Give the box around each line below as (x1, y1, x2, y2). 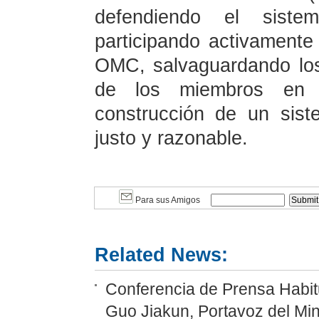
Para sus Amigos (132, 195, 200, 205)
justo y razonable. (94, 127, 248, 149)
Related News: (94, 244, 228, 266)
